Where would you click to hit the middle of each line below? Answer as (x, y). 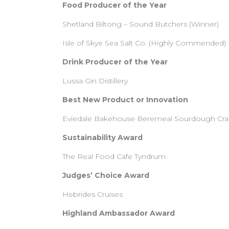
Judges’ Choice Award (106, 175)
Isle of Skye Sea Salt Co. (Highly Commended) (144, 43)
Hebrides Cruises (93, 194)
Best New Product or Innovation (125, 100)
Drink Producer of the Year (115, 62)
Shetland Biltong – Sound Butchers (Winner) (141, 24)
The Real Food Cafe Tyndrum (114, 156)
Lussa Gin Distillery (95, 81)
